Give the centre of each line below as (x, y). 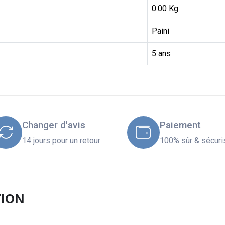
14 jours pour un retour (62, 141)
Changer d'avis (54, 125)
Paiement (180, 125)
